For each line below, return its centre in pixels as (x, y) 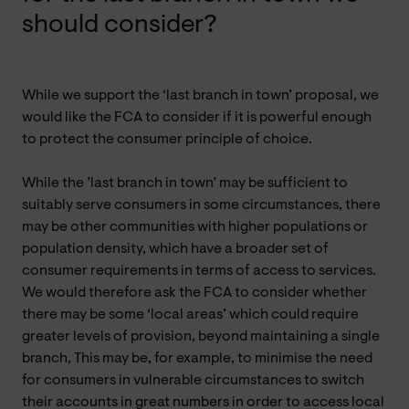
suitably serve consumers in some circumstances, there (201, 205)
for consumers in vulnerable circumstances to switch (193, 380)
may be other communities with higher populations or (195, 227)
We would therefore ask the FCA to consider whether (194, 293)
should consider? (120, 25)
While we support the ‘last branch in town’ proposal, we (200, 95)
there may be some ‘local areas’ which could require (190, 315)
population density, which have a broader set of (175, 249)
